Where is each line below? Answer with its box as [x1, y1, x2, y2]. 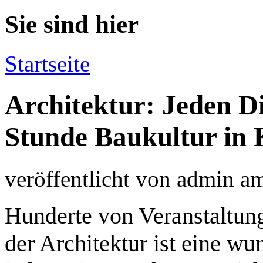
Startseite [5, 50, 90, 76]
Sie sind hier [5, 10, 139, 38]
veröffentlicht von [5, 166, 177, 191]
